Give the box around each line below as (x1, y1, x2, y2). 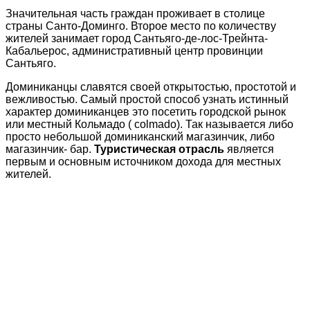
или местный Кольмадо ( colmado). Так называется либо (6, 118, 293, 131)
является (224, 143, 274, 156)
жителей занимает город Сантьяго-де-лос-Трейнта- (6, 33, 268, 45)
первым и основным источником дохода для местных (6, 156, 281, 168)
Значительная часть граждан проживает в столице (6, 8, 265, 20)
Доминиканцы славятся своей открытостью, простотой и (6, 81, 296, 93)
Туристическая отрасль (94, 143, 224, 156)
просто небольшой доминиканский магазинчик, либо (6, 131, 275, 143)
